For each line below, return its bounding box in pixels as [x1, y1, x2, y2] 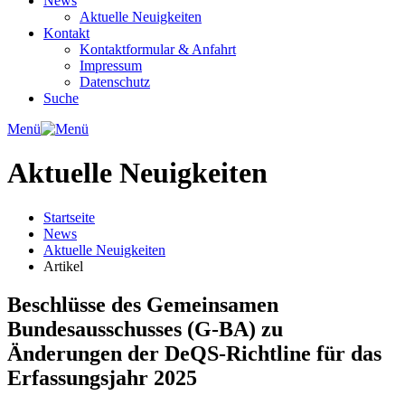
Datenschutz [80, 74, 150, 89]
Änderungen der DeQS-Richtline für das [7, 341, 381, 365]
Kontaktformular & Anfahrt [80, 42, 236, 57]
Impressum [80, 58, 142, 73]
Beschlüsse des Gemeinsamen [7, 292, 278, 316]
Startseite [43, 209, 95, 225]
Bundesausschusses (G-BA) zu [7, 316, 283, 341]
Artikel [43, 258, 83, 274]
